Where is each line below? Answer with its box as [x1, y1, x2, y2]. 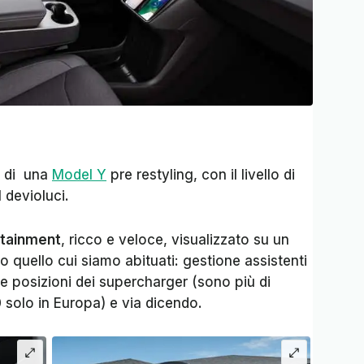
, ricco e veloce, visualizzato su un [61, 232, 289, 248]
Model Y [52, 167, 106, 183]
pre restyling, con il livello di [106, 167, 295, 183]
